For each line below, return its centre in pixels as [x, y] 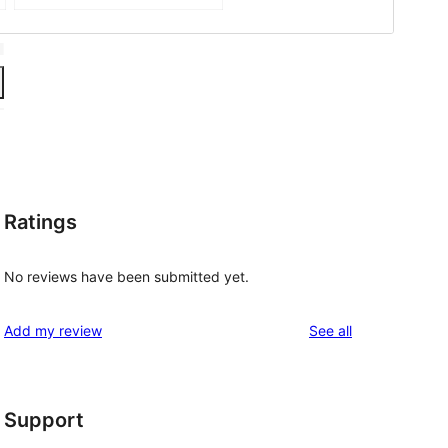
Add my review [53, 331]
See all [330, 331]
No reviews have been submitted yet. [126, 277]
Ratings [40, 221]
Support [44, 420]
